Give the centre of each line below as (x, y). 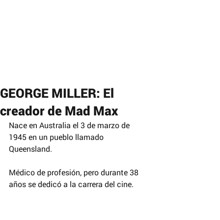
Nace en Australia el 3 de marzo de (70, 125)
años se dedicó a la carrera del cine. (71, 184)
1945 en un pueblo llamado (57, 137)
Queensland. (30, 149)
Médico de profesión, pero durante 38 (75, 172)
